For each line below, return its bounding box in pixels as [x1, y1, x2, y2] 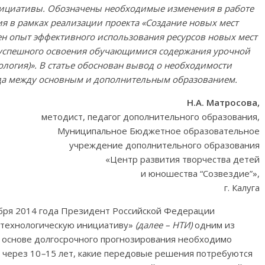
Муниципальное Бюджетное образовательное [57, 125, 260, 137]
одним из [192, 219, 235, 231]
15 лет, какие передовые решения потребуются [46, 247, 253, 259]
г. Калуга [224, 182, 260, 193]
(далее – [135, 219, 172, 231]
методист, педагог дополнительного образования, [41, 111, 260, 122]
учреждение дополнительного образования [69, 139, 260, 151]
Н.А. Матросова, [187, 96, 260, 108]
